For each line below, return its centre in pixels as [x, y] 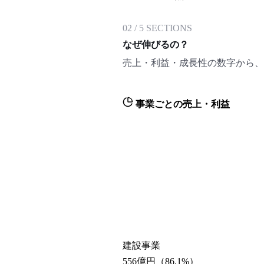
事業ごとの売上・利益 [181, 104]
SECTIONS [168, 28]
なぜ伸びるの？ [156, 44]
